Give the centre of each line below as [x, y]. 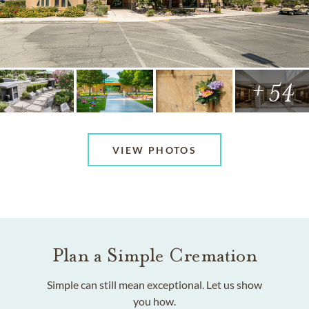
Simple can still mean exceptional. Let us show [154, 284]
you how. [154, 301]
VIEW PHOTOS [154, 150]
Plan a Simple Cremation [154, 255]
